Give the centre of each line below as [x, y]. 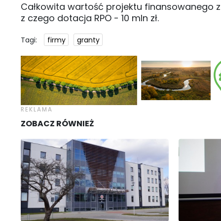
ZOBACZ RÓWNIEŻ [57, 124]
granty [88, 40]
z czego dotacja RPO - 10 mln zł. [90, 18]
